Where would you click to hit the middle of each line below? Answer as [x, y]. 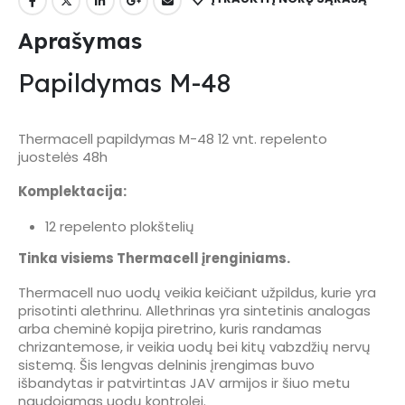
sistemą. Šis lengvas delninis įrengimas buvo [166, 365]
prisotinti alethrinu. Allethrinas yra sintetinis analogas [194, 311]
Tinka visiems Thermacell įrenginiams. [154, 258]
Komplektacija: [72, 192]
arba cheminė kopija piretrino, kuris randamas [170, 329]
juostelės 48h [63, 156]
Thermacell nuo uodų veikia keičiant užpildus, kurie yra [197, 293]
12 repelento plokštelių [119, 227]
